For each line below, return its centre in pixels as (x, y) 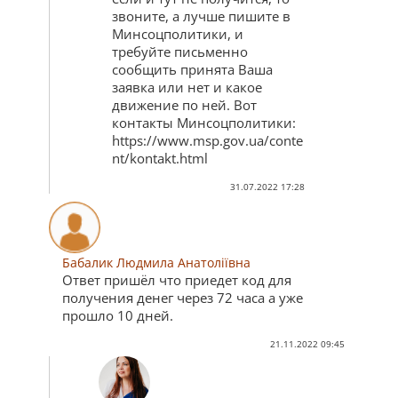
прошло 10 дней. (118, 315)
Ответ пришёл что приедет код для (177, 279)
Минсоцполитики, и (178, 34)
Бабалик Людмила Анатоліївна (156, 262)
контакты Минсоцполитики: (204, 123)
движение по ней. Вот (184, 105)
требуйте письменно (180, 52)
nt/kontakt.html (160, 159)
